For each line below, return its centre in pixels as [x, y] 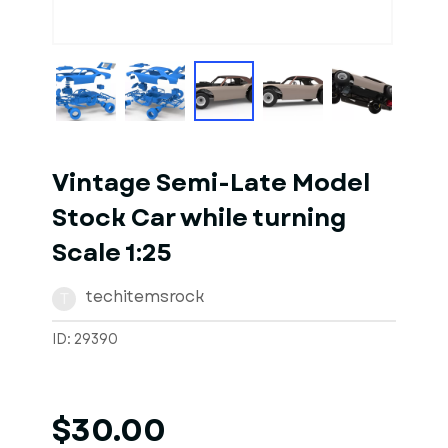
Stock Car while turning [199, 218]
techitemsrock [145, 296]
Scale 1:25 [112, 253]
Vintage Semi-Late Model [211, 183]
